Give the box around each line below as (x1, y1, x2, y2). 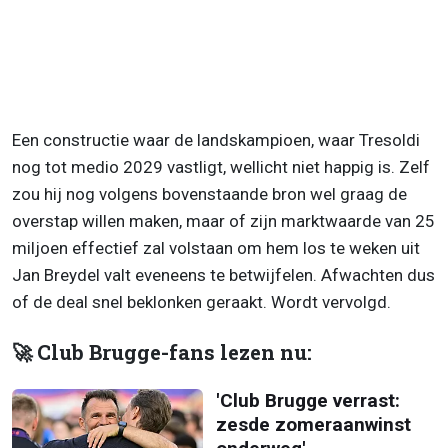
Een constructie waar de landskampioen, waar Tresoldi (12, 130, 420, 151)
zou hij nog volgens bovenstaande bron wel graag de (12, 184, 407, 205)
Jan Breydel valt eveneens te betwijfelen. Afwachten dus (12, 265, 435, 286)
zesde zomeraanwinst (215, 413, 411, 437)
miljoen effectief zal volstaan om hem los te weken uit (12, 238, 420, 259)
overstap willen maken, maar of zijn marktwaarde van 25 (12, 211, 435, 232)
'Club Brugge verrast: (215, 389, 400, 413)
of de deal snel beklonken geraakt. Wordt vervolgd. (12, 292, 391, 313)
